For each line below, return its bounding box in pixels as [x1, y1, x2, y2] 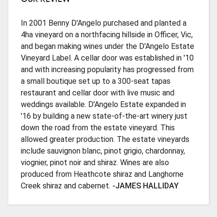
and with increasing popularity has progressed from [20, 65, 194, 75]
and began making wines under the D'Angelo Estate [20, 42, 194, 51]
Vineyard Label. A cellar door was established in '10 [20, 53, 194, 63]
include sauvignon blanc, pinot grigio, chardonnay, [20, 146, 185, 156]
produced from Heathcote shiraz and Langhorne [20, 170, 184, 179]
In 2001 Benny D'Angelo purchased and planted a [20, 18, 186, 28]
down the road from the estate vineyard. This [20, 123, 175, 133]
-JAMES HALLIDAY [112, 181, 179, 191]
